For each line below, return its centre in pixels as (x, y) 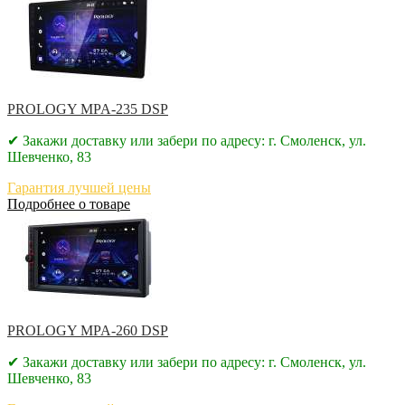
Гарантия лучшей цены (79, 187)
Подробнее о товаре (69, 203)
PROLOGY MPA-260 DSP (88, 330)
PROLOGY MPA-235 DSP (88, 108)
